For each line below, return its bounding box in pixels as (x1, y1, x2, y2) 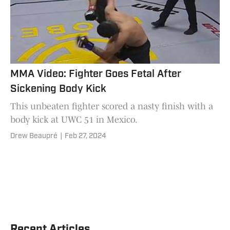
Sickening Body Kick (10, 84, 106, 94)
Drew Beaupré (10, 132, 57, 140)
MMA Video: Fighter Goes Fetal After (10, 69, 181, 80)
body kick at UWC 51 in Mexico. (10, 114, 138, 125)
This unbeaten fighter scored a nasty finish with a (10, 101, 213, 111)
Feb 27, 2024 (65, 132, 106, 140)
